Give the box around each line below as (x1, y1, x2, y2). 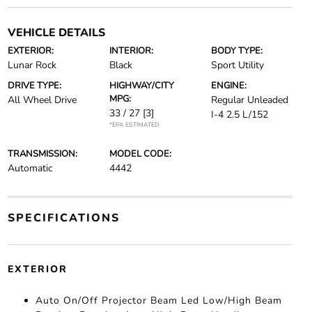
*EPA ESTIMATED (109, 120, 159, 130)
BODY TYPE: (211, 45, 263, 58)
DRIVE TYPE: (7, 79, 61, 93)
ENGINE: (211, 79, 247, 93)
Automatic (7, 162, 52, 175)
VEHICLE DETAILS (7, 25, 105, 41)
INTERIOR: (109, 45, 153, 58)
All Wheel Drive (7, 93, 77, 107)
